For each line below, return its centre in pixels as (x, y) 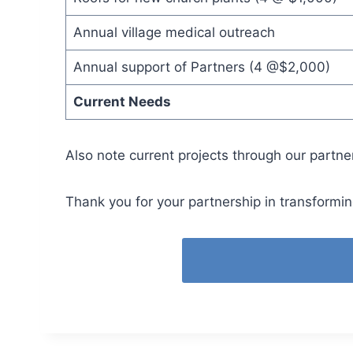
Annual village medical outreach (174, 32)
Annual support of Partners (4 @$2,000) (201, 67)
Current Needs (122, 102)
